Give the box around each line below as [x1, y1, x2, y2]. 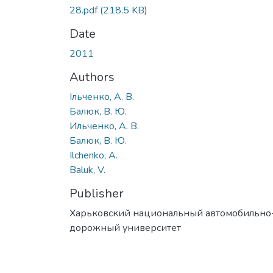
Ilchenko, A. [69, 148, 118, 162]
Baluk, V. [69, 163, 105, 177]
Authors [69, 68, 115, 85]
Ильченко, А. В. [69, 119, 139, 133]
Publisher [69, 185, 124, 202]
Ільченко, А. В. [69, 90, 134, 104]
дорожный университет [69, 221, 181, 235]
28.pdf [69, 3, 100, 17]
